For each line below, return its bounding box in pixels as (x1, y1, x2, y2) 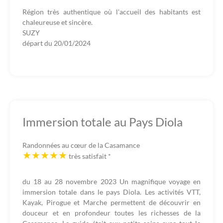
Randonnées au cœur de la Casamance (22, 141, 140, 149)
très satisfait (69, 152, 108, 160)
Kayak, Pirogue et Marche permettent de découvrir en (22, 198, 201, 207)
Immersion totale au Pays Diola (22, 114, 183, 129)
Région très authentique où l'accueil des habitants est (22, 7, 201, 16)
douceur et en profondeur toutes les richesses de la (22, 209, 201, 217)
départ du (22, 39, 54, 47)
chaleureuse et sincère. (22, 18, 93, 26)
